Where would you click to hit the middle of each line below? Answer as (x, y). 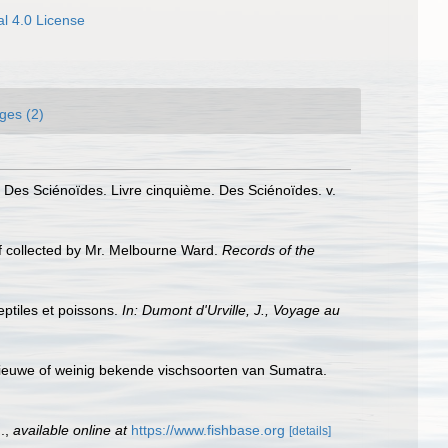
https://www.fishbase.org (208, 430)
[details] (310, 431)
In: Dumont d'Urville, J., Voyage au (231, 310)
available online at (70, 430)
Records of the (268, 250)
